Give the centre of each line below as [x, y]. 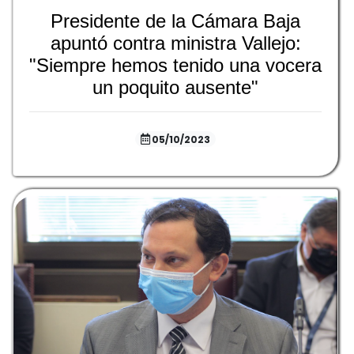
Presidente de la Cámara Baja [175, 21]
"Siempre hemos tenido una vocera [175, 66]
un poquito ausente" [175, 88]
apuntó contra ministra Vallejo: [175, 43]
